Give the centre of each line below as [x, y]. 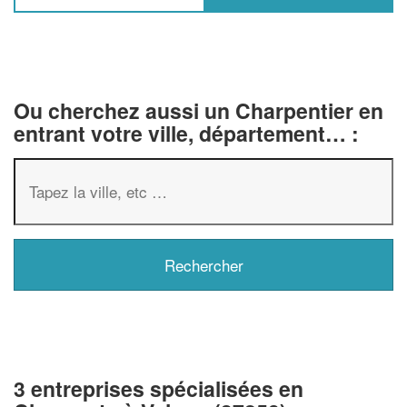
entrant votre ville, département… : [186, 133]
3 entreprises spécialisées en [159, 388]
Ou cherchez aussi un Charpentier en [199, 110]
